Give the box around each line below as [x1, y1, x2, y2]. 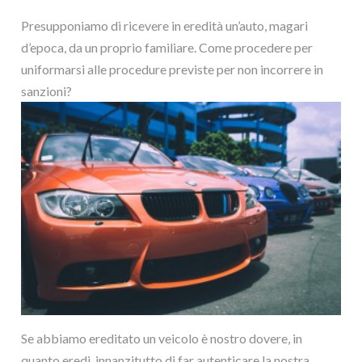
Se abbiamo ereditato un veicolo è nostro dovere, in [21, 330, 303, 346]
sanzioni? [21, 83, 73, 99]
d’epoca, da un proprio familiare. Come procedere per [21, 40, 314, 55]
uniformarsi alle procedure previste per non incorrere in [21, 61, 324, 77]
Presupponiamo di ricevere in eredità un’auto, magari [21, 18, 309, 33]
